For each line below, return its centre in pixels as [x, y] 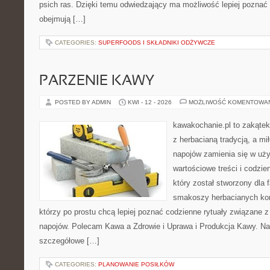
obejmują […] [62, 19]
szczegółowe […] [69, 241]
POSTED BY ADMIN [84, 102]
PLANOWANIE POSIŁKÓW [136, 264]
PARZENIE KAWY [97, 81]
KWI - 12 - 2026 [150, 102]
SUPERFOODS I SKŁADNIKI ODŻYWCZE [157, 42]
